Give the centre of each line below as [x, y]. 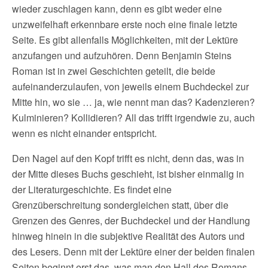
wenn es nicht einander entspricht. [84, 133]
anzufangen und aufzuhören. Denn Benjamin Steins [122, 55]
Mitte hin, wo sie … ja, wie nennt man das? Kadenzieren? [133, 102]
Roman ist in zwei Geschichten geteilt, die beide [114, 71]
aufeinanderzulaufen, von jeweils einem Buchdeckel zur [130, 86]
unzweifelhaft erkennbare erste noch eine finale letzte [125, 24]
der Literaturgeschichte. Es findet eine [92, 189]
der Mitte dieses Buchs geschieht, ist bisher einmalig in [128, 174]
